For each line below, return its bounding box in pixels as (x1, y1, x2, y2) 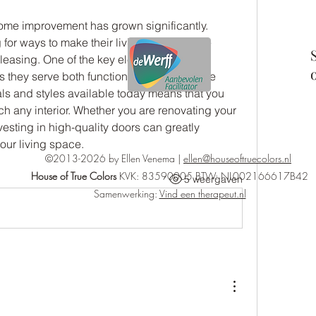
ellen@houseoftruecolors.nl (183, 152, 291, 165)
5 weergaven (183, 172, 243, 186)
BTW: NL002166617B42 (195, 169, 308, 183)
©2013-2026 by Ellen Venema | (45, 152, 183, 165)
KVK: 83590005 (116, 169, 195, 183)
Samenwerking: (93, 187, 159, 200)
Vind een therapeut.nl (159, 187, 246, 200)
